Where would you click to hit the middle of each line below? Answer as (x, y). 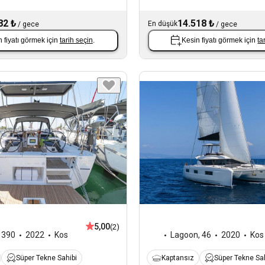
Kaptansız (177, 258)
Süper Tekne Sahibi (46, 258)
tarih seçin (76, 41)
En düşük (162, 23)
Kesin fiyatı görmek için (220, 41)
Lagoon (184, 235)
